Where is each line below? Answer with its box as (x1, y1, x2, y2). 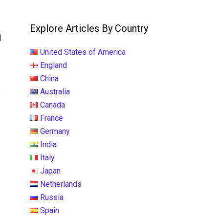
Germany (40, 127, 70, 136)
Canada (40, 100, 65, 109)
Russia (40, 193, 64, 202)
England (40, 61, 67, 70)
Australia (40, 87, 70, 96)
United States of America (40, 47, 126, 57)
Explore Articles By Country (30, 22, 148, 34)
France (40, 113, 63, 123)
